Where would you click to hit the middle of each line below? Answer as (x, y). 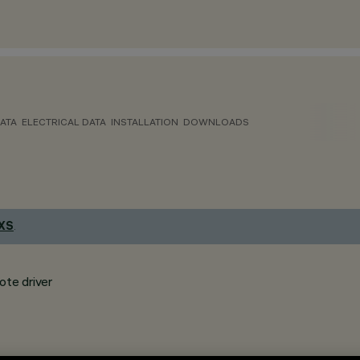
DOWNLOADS (216, 122)
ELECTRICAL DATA (64, 122)
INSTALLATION (145, 122)
